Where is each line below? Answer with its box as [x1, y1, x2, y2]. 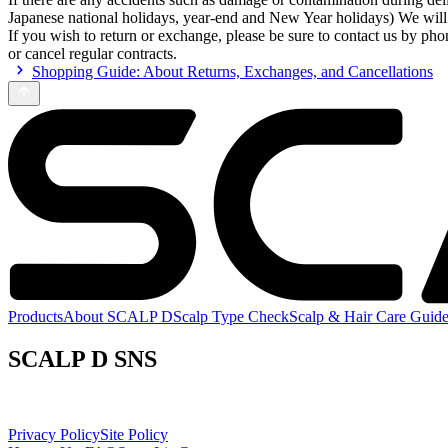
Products [8, 308, 63, 326]
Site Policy [100, 426, 168, 444]
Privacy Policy [8, 426, 100, 444]
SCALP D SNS [8, 346, 157, 373]
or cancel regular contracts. [8, 44, 177, 62]
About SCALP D [63, 308, 173, 326]
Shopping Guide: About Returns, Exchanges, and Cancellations [32, 62, 433, 80]
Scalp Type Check [173, 308, 289, 326]
